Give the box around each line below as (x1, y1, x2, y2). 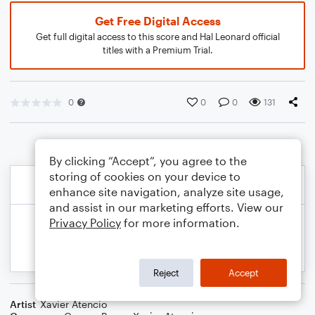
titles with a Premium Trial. (102, 44, 213, 56)
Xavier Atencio (40, 298, 107, 310)
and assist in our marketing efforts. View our (49, 200, 283, 214)
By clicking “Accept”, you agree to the (49, 154, 247, 167)
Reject (153, 266, 179, 278)
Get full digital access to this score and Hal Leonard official (35, 31, 280, 42)
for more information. (121, 216, 240, 229)
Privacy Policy (49, 216, 121, 229)
